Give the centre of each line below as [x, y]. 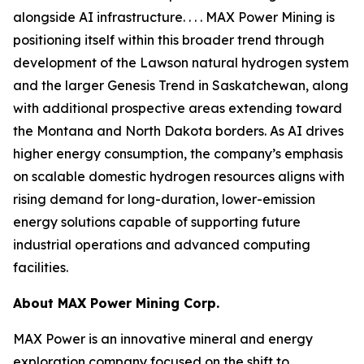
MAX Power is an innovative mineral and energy [163, 339]
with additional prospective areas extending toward [178, 108]
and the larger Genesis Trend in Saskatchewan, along [181, 85]
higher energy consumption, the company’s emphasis [178, 154]
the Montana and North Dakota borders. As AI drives [178, 131]
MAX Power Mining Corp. [139, 303]
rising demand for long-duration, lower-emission [164, 199]
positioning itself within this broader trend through [169, 40]
